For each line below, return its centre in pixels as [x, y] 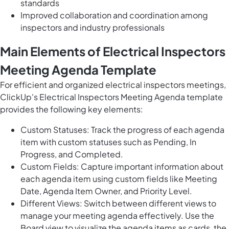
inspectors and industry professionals [93, 28]
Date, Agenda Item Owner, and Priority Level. [106, 191]
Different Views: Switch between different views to [118, 203]
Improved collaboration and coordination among [114, 15]
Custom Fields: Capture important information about [122, 167]
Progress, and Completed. [72, 154]
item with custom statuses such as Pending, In [108, 142]
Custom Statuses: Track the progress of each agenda [122, 130]
